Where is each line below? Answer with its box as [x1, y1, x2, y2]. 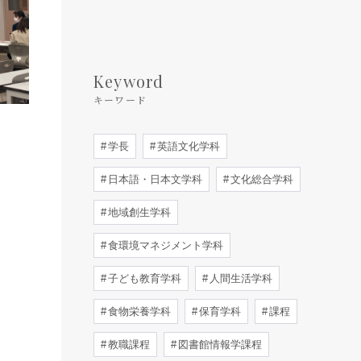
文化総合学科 [227, 173, 293, 185]
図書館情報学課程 [175, 338, 262, 351]
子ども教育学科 [105, 272, 181, 284]
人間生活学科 [206, 272, 272, 284]
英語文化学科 [154, 140, 220, 152]
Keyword [93, 70, 164, 92]
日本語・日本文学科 [105, 173, 202, 185]
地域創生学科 [105, 206, 171, 218]
